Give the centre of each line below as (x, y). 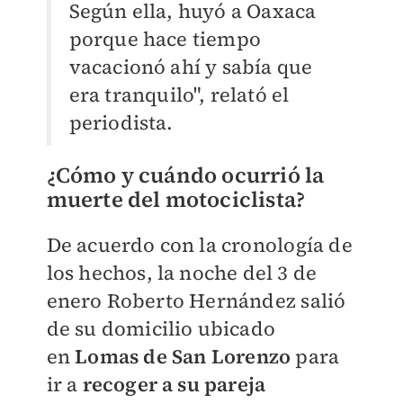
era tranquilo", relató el (179, 94)
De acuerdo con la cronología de (199, 244)
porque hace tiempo (165, 38)
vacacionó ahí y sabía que (191, 66)
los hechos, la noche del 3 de (182, 272)
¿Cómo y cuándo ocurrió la (185, 175)
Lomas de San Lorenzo (185, 356)
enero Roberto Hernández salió (196, 300)
